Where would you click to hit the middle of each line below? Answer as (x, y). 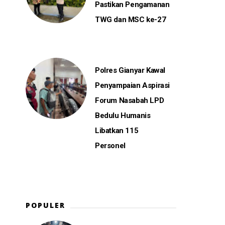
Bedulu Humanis (123, 116)
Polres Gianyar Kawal (130, 70)
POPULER (45, 205)
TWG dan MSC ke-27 (131, 20)
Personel (110, 146)
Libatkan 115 (117, 131)
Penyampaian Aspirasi (132, 85)
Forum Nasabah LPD (130, 100)
